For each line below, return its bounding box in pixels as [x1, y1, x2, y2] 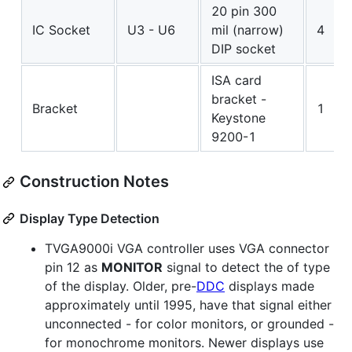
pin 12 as [45, 259, 101, 276]
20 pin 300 [211, 3, 277, 20]
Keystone [211, 110, 266, 126]
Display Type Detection [20, 211, 159, 227]
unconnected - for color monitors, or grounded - [45, 316, 334, 332]
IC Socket [32, 22, 90, 38]
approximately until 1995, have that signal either [45, 297, 332, 313]
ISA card [211, 72, 262, 89]
